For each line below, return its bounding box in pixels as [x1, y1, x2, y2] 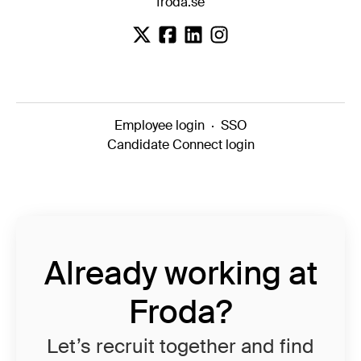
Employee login [114, 117, 205, 135]
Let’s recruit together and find [47, 334, 314, 359]
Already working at [44, 253, 317, 295]
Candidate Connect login [106, 136, 255, 154]
